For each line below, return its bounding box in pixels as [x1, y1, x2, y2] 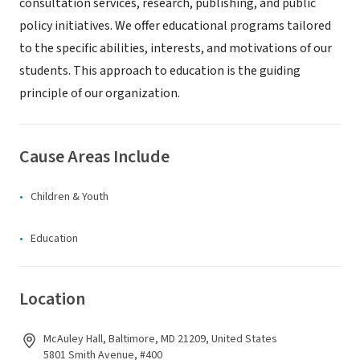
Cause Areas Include [19, 144, 170, 170]
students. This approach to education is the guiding [19, 62, 301, 80]
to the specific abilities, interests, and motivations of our [19, 39, 332, 57]
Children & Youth [31, 189, 108, 205]
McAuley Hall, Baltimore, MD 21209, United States [43, 331, 277, 347]
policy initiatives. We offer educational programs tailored [19, 17, 331, 35]
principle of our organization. [19, 84, 180, 102]
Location [19, 286, 85, 312]
